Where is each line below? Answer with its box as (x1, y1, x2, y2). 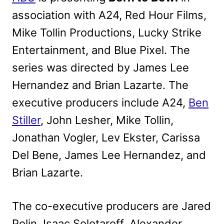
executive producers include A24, (12, 95, 188, 109)
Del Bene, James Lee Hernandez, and (12, 148, 206, 161)
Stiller (12, 113, 40, 126)
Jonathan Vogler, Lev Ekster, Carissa (12, 130, 200, 144)
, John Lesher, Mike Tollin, (40, 113, 173, 126)
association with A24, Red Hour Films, (12, 8, 206, 21)
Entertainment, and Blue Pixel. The (12, 43, 190, 56)
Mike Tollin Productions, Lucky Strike (12, 25, 201, 39)
